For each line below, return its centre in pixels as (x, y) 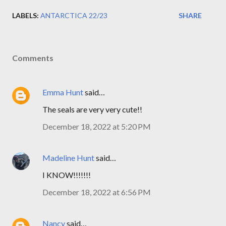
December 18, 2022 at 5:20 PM (97, 126)
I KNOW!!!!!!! (67, 175)
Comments (33, 58)
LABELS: (25, 15)
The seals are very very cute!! (92, 109)
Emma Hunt (63, 92)
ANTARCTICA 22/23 (74, 15)
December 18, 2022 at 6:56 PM (97, 192)
